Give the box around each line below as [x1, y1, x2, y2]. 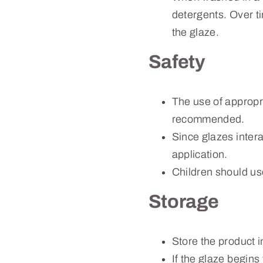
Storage [148, 191, 219, 212]
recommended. [171, 113, 245, 125]
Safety [148, 51, 205, 72]
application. [171, 148, 228, 160]
